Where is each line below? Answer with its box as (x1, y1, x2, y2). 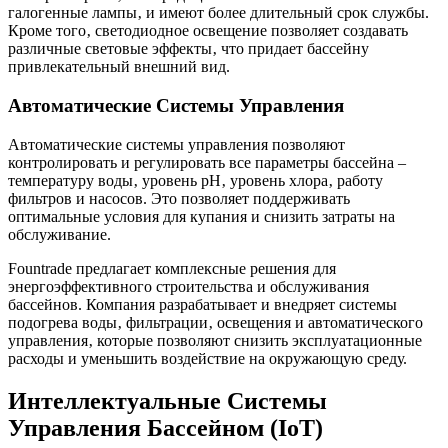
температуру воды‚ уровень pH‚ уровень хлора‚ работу (8, 171, 383, 189)
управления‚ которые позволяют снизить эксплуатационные (8, 331, 422, 349)
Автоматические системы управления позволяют (8, 135, 345, 153)
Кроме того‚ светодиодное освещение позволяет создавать (8, 22, 408, 40)
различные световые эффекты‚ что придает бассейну (8, 40, 369, 58)
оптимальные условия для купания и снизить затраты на (8, 207, 395, 225)
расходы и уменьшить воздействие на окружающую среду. (8, 349, 407, 367)
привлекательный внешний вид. (8, 58, 230, 76)
